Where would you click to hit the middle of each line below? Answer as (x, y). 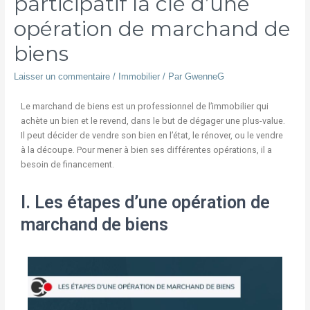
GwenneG (204, 77)
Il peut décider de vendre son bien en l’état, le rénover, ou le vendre (152, 135)
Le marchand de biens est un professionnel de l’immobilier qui (144, 106)
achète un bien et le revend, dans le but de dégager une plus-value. (153, 120)
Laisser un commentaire (62, 77)
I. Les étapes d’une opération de (145, 203)
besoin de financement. (67, 164)
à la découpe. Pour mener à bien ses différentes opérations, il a (146, 149)
